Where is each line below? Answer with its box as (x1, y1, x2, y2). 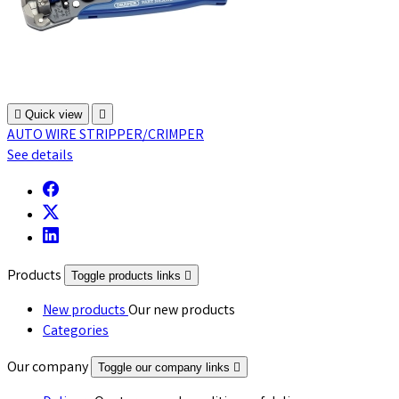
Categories (43, 321, 109, 342)
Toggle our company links (98, 360, 233, 374)
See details (7, 145, 73, 167)
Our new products (128, 300, 235, 322)
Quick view (25, 107, 82, 121)
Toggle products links (71, 268, 184, 282)
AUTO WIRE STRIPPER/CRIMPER (7, 125, 204, 146)
